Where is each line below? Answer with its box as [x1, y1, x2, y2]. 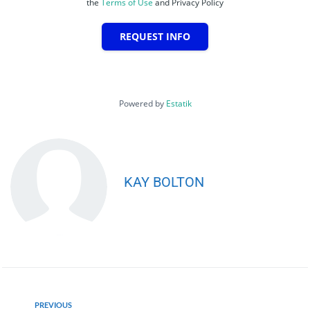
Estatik [165, 97, 192, 109]
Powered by [118, 97, 166, 109]
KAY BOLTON [124, 173, 204, 190]
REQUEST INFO [120, 29, 190, 43]
